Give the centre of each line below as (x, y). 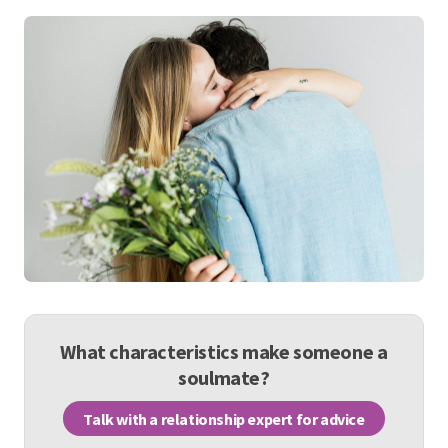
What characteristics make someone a (224, 352)
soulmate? (224, 378)
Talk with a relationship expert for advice (224, 418)
